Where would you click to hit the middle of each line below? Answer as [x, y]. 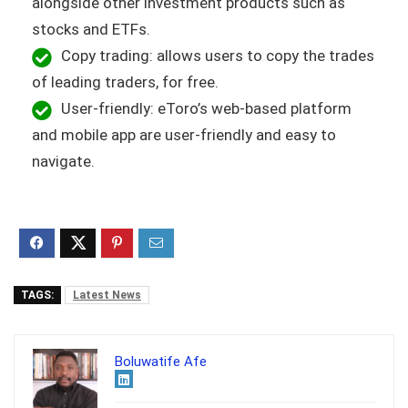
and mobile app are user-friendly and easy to [184, 135]
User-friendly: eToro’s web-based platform [206, 109]
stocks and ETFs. [91, 30]
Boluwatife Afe [161, 362]
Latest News [107, 296]
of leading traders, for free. [125, 82]
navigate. [63, 162]
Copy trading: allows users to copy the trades [218, 56]
